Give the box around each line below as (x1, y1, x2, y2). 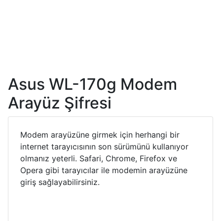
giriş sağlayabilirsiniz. (20, 177, 100, 187)
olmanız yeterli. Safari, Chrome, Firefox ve (20, 153, 177, 163)
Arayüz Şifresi (8, 93, 111, 112)
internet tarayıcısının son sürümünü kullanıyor (20, 141, 188, 151)
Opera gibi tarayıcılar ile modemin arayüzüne (20, 165, 187, 175)
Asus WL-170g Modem (8, 74, 177, 94)
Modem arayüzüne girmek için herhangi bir (20, 129, 180, 140)
